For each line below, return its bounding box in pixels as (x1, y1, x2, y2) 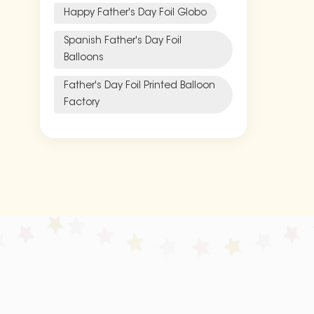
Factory (64, 97, 100, 108)
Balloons (64, 53, 104, 63)
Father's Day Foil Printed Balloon (64, 81, 215, 91)
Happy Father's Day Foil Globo (64, 8, 207, 18)
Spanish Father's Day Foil (64, 36, 182, 46)
